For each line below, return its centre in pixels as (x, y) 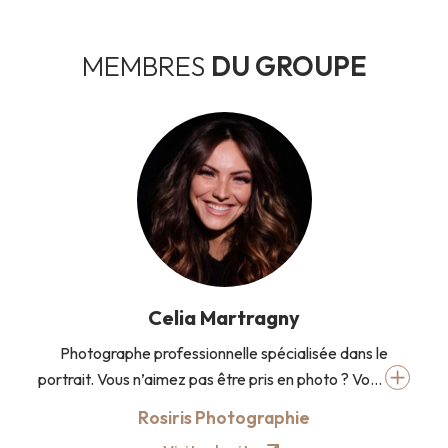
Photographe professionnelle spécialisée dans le (224, 353)
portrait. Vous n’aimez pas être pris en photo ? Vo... (211, 378)
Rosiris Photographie (224, 418)
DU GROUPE (288, 66)
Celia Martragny (224, 318)
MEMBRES (146, 66)
